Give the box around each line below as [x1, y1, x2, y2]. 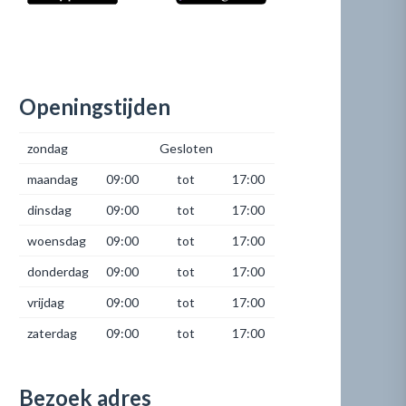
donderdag [26, 264, 89, 280]
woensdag [26, 233, 86, 249]
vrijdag [26, 295, 64, 311]
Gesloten [159, 140, 213, 157]
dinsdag [26, 202, 72, 218]
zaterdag [26, 325, 77, 342]
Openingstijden [19, 93, 171, 120]
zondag [26, 140, 68, 157]
